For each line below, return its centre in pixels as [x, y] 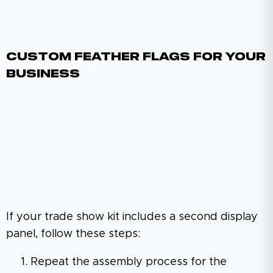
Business [43, 74]
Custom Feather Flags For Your [136, 57]
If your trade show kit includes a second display [132, 217]
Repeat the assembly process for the [129, 262]
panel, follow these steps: [73, 234]
